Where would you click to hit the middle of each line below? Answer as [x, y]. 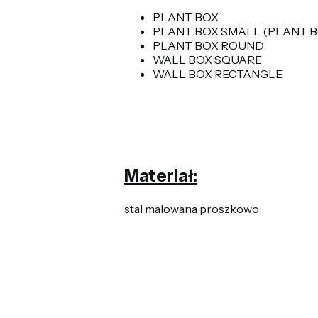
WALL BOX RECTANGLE [218, 74]
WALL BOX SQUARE [207, 60]
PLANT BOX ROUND [209, 46]
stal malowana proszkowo [191, 209]
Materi [151, 176]
